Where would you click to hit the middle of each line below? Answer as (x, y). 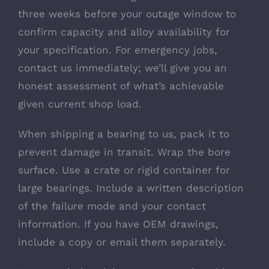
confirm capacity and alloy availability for (124, 32)
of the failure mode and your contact (112, 206)
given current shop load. (80, 104)
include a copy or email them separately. (122, 242)
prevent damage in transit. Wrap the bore (124, 152)
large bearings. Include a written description (131, 188)
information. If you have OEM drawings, (118, 224)
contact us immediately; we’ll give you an (122, 68)
